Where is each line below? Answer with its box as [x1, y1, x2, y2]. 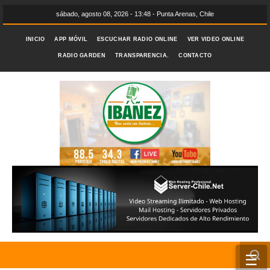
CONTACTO [178, 52, 212, 58]
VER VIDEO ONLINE [187, 36, 245, 42]
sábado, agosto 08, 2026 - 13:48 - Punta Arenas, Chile [56, 10, 214, 17]
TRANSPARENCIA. [115, 52, 169, 58]
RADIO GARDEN [58, 52, 105, 58]
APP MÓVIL [54, 36, 88, 42]
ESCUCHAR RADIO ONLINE [97, 36, 178, 42]
